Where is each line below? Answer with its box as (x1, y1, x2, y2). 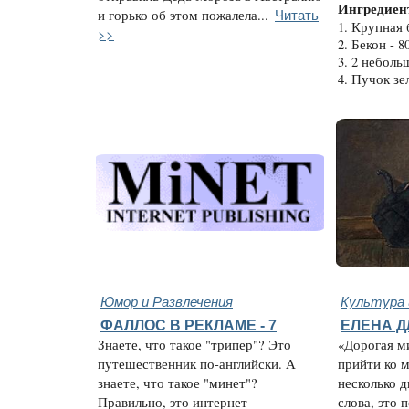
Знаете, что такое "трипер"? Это (98, 336, 291, 353)
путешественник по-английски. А (98, 355, 296, 372)
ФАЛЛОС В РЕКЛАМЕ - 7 (100, 317, 277, 333)
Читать (275, 5, 319, 24)
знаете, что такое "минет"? (98, 374, 257, 392)
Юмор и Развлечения (100, 291, 233, 310)
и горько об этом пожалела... (98, 6, 268, 24)
